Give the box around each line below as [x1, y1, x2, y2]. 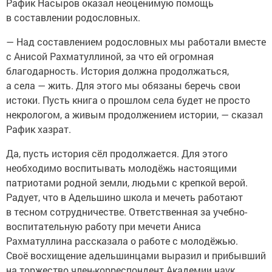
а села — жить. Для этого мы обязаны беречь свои [6, 78, 240, 92]
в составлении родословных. [6, 10, 140, 24]
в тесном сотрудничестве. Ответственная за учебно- [6, 205, 247, 218]
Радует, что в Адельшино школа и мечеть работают [6, 190, 243, 203]
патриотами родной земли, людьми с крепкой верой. [6, 175, 248, 189]
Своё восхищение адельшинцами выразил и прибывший [6, 248, 266, 262]
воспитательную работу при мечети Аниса [6, 219, 201, 233]
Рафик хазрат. [6, 122, 71, 135]
